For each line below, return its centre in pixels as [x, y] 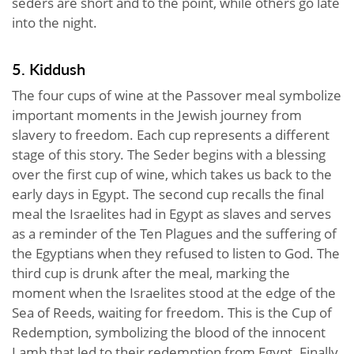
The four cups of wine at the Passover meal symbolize [177, 96]
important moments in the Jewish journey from [157, 115]
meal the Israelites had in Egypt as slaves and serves [171, 214]
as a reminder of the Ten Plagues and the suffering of [174, 234]
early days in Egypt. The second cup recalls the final [168, 194]
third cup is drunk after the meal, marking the [151, 273]
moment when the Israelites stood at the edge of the [174, 293]
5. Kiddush [49, 69]
